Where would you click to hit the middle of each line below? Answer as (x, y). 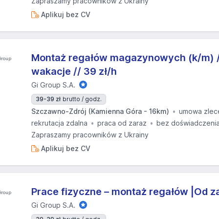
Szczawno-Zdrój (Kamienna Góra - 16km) (100, 111)
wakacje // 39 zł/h (74, 71)
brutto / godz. (82, 99)
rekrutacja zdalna (59, 123)
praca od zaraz (122, 123)
